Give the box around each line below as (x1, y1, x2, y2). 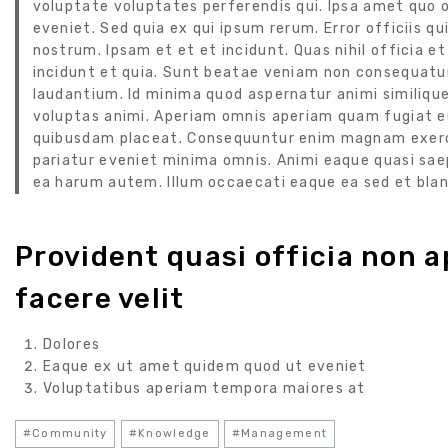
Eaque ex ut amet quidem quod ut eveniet (43, 358, 367, 376)
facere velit (15, 282, 185, 316)
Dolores (43, 336, 101, 354)
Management (241, 427, 328, 441)
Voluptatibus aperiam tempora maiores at (43, 380, 366, 398)
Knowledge (138, 427, 211, 441)
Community (32, 427, 108, 441)
